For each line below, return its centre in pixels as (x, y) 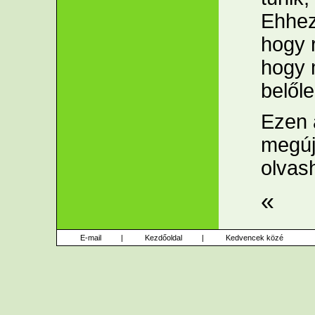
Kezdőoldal (163, 238)
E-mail (91, 238)
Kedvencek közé (255, 238)
